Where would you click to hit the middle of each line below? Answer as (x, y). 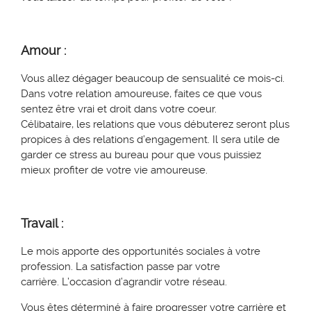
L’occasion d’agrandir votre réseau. (143, 282)
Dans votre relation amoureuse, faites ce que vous (141, 94)
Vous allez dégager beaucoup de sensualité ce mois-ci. (154, 79)
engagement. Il (182, 140)
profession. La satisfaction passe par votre (120, 267)
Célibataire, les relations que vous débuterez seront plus (155, 125)
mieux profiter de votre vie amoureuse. (114, 170)
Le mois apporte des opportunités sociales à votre (141, 252)
